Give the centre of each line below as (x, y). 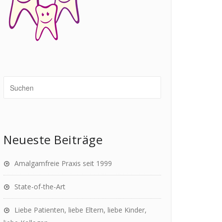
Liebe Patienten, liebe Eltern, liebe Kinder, (81, 210)
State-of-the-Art (40, 187)
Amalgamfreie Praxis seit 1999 (63, 163)
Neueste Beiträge (53, 139)
